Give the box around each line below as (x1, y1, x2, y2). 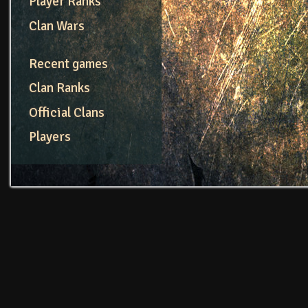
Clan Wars (28, 18, 85, 34)
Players (28, 129, 71, 146)
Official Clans (28, 104, 104, 121)
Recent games (28, 55, 108, 72)
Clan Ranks (28, 80, 90, 97)
